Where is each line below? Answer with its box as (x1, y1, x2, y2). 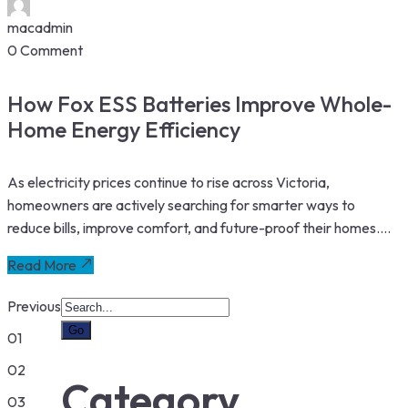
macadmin (7, 18, 73, 37)
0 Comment (7, 41, 83, 60)
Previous (7, 296, 61, 315)
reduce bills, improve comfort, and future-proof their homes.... (7, 218, 391, 237)
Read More (7, 255, 76, 274)
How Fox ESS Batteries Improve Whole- (7, 89, 392, 117)
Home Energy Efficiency (7, 115, 240, 143)
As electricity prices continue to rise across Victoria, (7, 172, 330, 191)
